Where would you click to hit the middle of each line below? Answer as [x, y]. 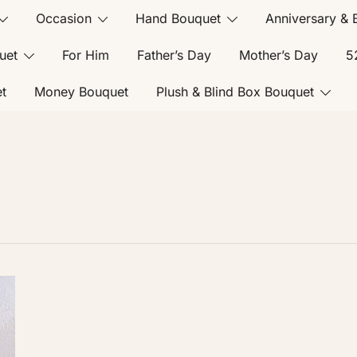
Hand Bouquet [178, 18]
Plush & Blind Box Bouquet [235, 92]
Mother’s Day [278, 55]
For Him [85, 55]
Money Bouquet [81, 92]
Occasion [63, 18]
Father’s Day [174, 55]
